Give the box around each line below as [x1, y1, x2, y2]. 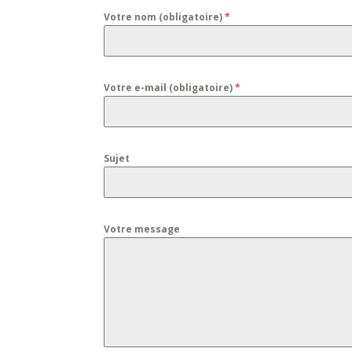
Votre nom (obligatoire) [104, 10, 225, 24]
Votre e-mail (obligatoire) [104, 81, 235, 94]
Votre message [104, 222, 180, 236]
